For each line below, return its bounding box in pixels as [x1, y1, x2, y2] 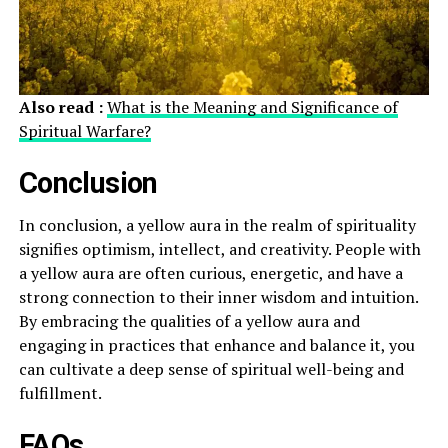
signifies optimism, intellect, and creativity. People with [18, 237, 421, 260]
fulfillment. [18, 381, 102, 404]
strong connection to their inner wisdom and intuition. [18, 285, 418, 308]
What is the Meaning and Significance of [106, 95, 398, 118]
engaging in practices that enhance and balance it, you [18, 333, 415, 356]
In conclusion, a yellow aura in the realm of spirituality [18, 213, 416, 236]
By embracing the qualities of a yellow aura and [18, 309, 360, 332]
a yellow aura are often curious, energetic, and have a [18, 261, 403, 284]
